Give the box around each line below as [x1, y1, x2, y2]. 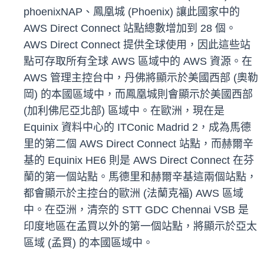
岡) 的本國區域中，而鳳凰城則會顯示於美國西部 [24, 88, 253, 101]
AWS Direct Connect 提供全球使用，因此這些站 [24, 39, 250, 51]
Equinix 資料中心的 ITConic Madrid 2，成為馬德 [24, 121, 251, 134]
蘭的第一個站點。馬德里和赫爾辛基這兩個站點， [24, 171, 257, 183]
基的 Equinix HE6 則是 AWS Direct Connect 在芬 [24, 154, 254, 167]
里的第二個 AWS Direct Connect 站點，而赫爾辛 [24, 138, 253, 150]
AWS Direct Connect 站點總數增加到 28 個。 [24, 22, 236, 35]
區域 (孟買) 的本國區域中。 [24, 237, 156, 249]
